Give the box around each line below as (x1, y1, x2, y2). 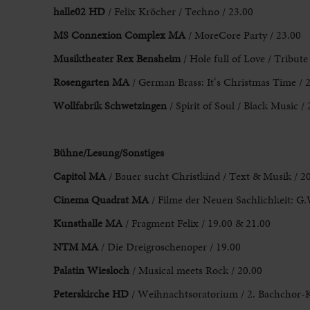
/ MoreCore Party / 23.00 (188, 27, 301, 44)
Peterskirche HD (53, 286, 129, 302)
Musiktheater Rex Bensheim (53, 51, 181, 67)
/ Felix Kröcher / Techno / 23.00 (107, 3, 253, 20)
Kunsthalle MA (53, 215, 122, 232)
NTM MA (53, 239, 98, 255)
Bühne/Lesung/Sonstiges (53, 145, 164, 161)
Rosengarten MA (53, 74, 129, 91)
